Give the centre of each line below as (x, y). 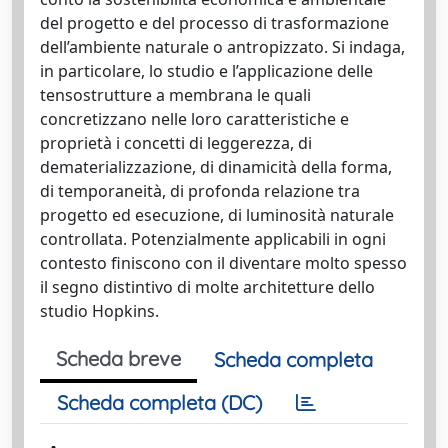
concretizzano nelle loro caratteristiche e (194, 119)
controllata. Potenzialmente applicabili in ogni (213, 239)
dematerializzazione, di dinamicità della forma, (216, 167)
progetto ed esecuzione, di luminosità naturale (217, 215)
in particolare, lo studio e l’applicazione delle (206, 71)
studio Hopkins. (99, 311)
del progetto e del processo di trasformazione (214, 23)
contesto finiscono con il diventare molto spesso (223, 263)
